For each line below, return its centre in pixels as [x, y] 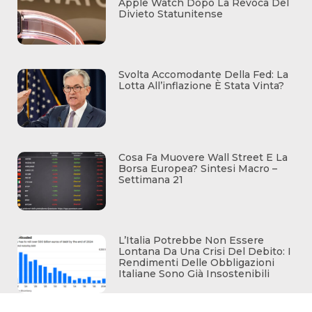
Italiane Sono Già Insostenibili [194, 274]
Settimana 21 [151, 180]
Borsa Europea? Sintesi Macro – [198, 169]
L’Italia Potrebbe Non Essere [192, 241]
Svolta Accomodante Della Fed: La [204, 75]
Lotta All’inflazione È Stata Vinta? [202, 86]
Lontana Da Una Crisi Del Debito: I [205, 252]
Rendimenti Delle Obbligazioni [197, 263]
